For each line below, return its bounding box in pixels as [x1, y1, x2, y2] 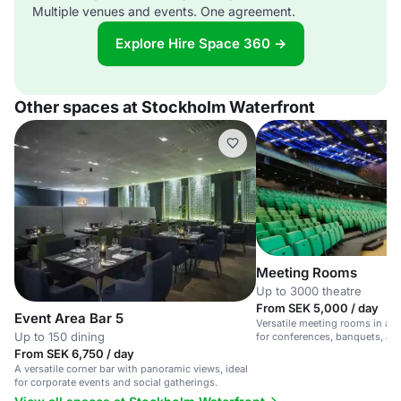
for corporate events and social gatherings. [14, 375, 218, 388]
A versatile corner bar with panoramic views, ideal [14, 362, 248, 375]
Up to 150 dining [14, 328, 105, 344]
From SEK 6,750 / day [14, 346, 134, 361]
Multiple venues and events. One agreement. [32, 4, 295, 19]
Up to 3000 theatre [256, 283, 362, 298]
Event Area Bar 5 [14, 309, 124, 327]
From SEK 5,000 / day [256, 300, 379, 315]
